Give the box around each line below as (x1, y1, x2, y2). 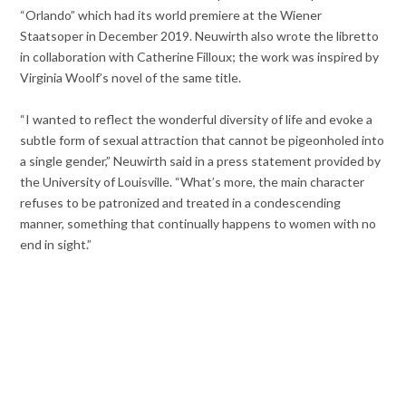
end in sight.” (20, 237, 92, 253)
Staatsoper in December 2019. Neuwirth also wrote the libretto (20, 28, 380, 44)
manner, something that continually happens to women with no (20, 216, 377, 232)
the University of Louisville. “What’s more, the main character (20, 174, 365, 190)
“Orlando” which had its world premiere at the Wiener (20, 7, 323, 24)
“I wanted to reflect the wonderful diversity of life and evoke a (20, 111, 373, 128)
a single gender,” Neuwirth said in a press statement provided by (20, 153, 382, 169)
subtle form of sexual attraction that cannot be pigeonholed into (20, 132, 385, 149)
